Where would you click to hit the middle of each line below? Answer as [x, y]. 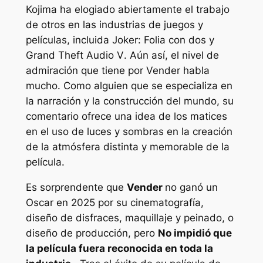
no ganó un [191, 187]
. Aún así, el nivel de [171, 55]
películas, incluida [69, 40]
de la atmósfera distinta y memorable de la [127, 147]
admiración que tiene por [86, 71]
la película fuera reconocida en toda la [119, 248]
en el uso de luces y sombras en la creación [129, 132]
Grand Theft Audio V [75, 55]
